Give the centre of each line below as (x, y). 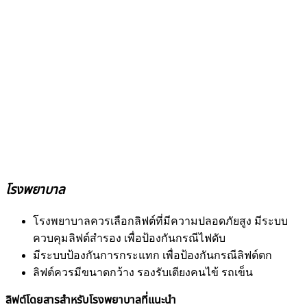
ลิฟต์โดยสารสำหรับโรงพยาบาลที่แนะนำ (91, 299)
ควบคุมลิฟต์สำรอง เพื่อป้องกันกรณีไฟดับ (129, 238)
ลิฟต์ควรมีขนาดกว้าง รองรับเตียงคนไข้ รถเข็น (143, 272)
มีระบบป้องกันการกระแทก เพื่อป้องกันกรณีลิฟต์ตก (152, 255)
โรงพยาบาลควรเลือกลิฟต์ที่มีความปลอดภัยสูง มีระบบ (160, 221)
